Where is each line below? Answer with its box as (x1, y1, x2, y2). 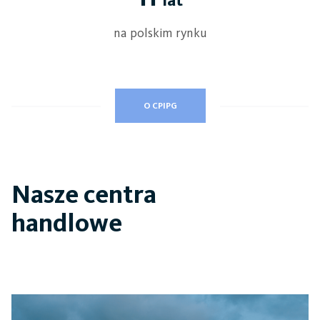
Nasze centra (11, 179, 156, 209)
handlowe (11, 207, 122, 238)
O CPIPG (143, 101, 177, 111)
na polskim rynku (113, 25, 207, 41)
